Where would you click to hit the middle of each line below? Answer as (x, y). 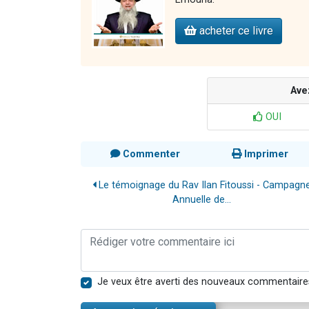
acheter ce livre (235, 31)
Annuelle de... (201, 200)
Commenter (150, 154)
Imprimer (265, 154)
